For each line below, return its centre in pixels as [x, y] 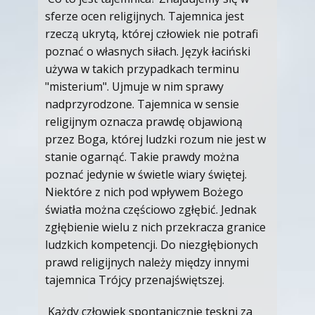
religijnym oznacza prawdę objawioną [144, 122]
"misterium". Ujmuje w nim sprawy [134, 86]
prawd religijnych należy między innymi [147, 262]
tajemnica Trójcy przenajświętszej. [135, 280]
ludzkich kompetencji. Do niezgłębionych [152, 245]
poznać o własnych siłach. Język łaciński [148, 51]
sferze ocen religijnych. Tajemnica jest [144, 16]
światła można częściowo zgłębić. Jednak [151, 210]
